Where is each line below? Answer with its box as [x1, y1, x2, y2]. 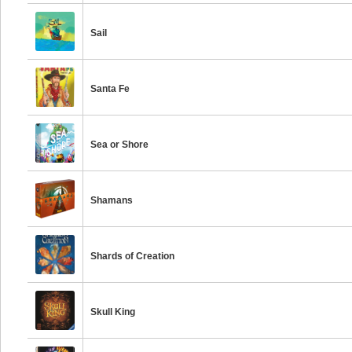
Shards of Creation [90, 251, 175, 262]
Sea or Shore [90, 139, 149, 150]
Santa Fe [90, 83, 130, 94]
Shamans [90, 195, 134, 206]
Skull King [90, 306, 136, 317]
